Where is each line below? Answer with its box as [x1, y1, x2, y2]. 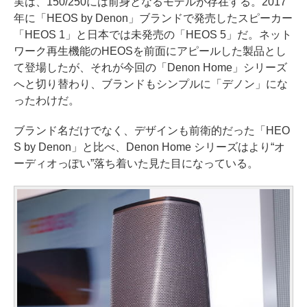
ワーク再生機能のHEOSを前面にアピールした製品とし [14, 45, 286, 57]
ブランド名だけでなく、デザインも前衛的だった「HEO [14, 124, 290, 136]
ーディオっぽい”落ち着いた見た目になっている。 [14, 157, 258, 169]
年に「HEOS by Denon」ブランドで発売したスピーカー [14, 12, 293, 24]
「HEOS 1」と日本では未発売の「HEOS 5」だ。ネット [14, 28, 292, 40]
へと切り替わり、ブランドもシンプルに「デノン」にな [14, 77, 288, 90]
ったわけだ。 [14, 94, 79, 106]
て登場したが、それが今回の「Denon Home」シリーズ [14, 61, 287, 73]
